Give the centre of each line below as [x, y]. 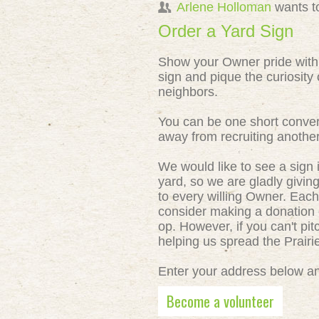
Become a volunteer [220, 301]
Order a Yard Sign [226, 31]
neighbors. [188, 92]
